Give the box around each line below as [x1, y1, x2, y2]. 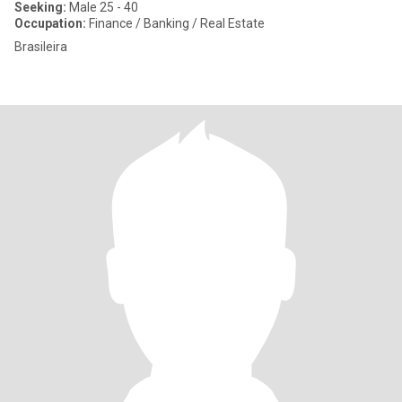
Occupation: [14, 16, 86, 31]
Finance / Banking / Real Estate [86, 16, 265, 31]
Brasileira [14, 39, 67, 54]
